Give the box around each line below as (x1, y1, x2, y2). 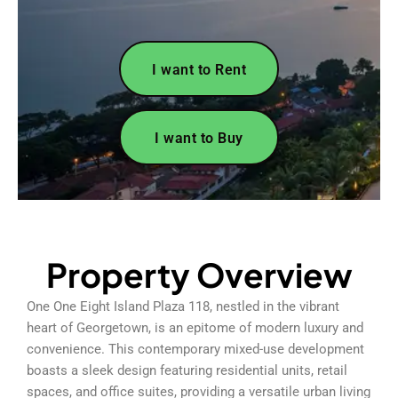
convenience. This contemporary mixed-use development (27, 340, 364, 357)
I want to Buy (155, 129, 243, 147)
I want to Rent (152, 60, 246, 78)
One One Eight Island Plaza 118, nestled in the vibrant (27, 298, 339, 314)
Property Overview (45, 253, 353, 295)
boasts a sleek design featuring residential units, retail (27, 362, 347, 378)
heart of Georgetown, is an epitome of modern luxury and (27, 319, 363, 336)
